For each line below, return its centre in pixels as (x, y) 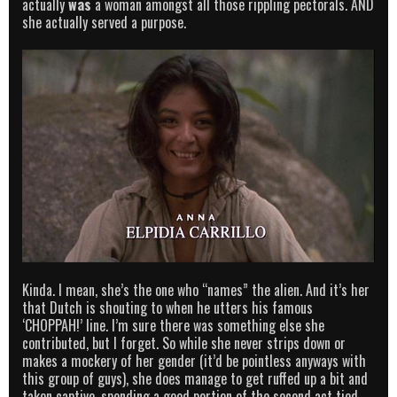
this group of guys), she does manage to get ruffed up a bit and (195, 378)
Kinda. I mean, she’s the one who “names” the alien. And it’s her (196, 289)
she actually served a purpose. (104, 23)
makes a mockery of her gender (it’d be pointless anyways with (194, 360)
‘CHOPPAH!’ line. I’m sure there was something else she (173, 325)
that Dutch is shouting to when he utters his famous (167, 307)
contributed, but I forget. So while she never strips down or (184, 343)
